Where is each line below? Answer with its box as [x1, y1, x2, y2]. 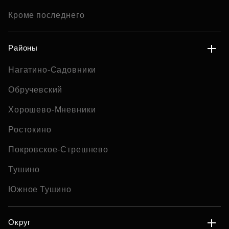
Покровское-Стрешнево [8, 145, 108, 154]
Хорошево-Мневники [8, 105, 96, 114]
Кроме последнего [8, 11, 85, 19]
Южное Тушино [8, 185, 72, 194]
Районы [8, 43, 38, 52]
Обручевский [8, 85, 63, 94]
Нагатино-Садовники [8, 65, 97, 74]
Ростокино [8, 125, 52, 134]
